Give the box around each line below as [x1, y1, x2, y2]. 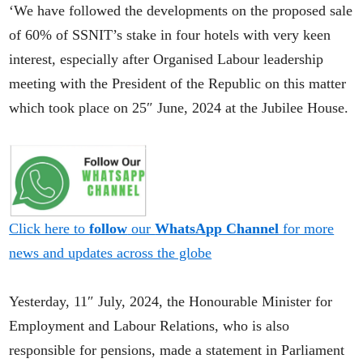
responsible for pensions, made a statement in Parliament [9, 342, 345, 359]
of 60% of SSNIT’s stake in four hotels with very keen [9, 26, 331, 43]
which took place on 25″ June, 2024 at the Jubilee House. [9, 99, 349, 116]
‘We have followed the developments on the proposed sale [9, 2, 353, 19]
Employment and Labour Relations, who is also [9, 318, 290, 335]
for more [279, 220, 335, 237]
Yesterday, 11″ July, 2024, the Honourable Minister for [9, 293, 333, 310]
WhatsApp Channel [155, 220, 280, 237]
